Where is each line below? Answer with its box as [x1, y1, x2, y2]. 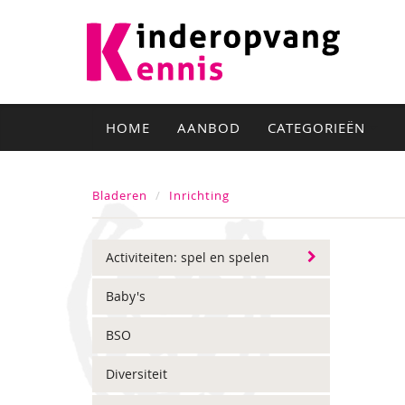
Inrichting [169, 187, 230, 203]
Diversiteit [106, 365, 167, 382]
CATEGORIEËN [268, 118, 370, 137]
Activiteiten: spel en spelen [106, 249, 269, 266]
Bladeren [92, 187, 147, 203]
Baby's [106, 287, 146, 305]
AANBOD [177, 118, 240, 137]
